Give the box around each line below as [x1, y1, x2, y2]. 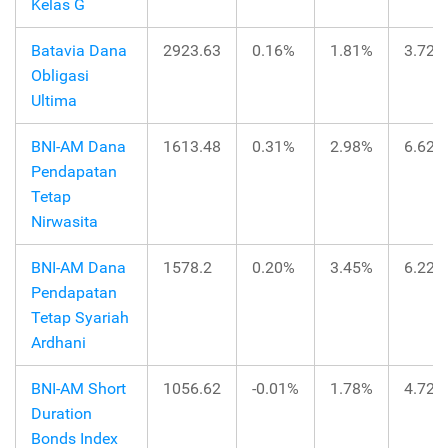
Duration [31, 403, 92, 423]
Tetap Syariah [31, 307, 129, 327]
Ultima [31, 90, 77, 110]
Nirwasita [31, 211, 98, 231]
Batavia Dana [31, 40, 127, 60]
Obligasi [31, 65, 89, 85]
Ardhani [31, 332, 86, 352]
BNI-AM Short [31, 378, 126, 398]
